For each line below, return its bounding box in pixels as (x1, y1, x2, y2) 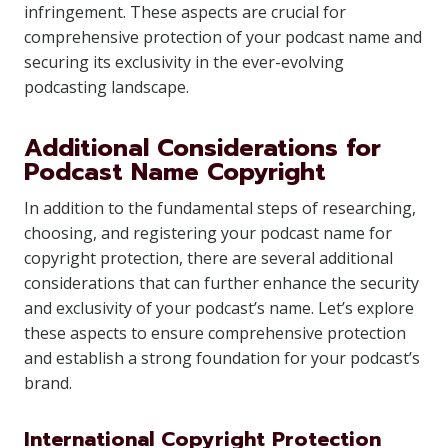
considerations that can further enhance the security (24, 272, 419, 294)
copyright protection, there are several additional (24, 247, 393, 269)
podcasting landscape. (24, 76, 189, 98)
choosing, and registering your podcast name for (24, 222, 392, 244)
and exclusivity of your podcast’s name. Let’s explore (24, 297, 414, 319)
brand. (24, 372, 72, 394)
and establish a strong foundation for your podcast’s (24, 347, 420, 369)
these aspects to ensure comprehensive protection (24, 322, 406, 344)
